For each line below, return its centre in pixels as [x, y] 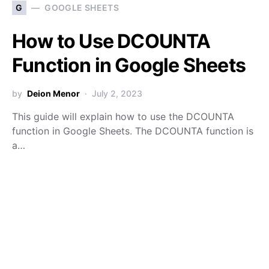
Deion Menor [53, 93]
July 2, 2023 [117, 93]
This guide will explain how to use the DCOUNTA [123, 116]
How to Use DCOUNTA [111, 41]
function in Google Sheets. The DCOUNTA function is [133, 131]
